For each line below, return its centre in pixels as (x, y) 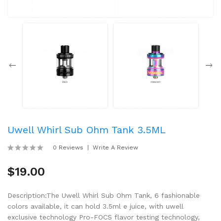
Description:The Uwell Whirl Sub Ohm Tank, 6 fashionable (104, 195)
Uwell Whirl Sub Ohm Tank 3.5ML (87, 130)
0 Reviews (68, 147)
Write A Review (115, 147)
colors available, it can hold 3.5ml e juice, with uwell (95, 206)
